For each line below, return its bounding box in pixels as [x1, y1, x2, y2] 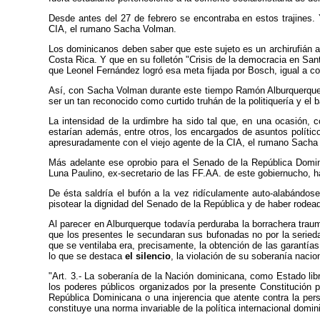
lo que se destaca [49, 251, 125, 261]
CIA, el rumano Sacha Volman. [49, 24, 176, 34]
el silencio [125, 251, 171, 261]
